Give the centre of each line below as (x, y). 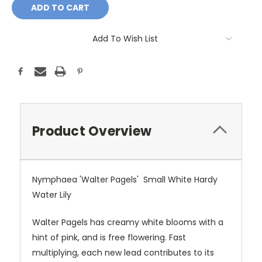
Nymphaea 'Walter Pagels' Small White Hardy (125, 180)
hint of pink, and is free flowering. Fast (109, 238)
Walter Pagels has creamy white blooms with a (128, 223)
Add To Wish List (125, 39)
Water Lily (52, 195)
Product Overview (92, 132)
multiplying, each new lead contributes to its (123, 253)
